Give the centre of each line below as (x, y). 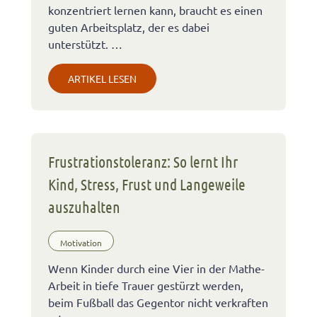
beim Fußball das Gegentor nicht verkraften (158, 302)
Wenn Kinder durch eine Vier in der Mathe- (156, 269)
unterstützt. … (85, 44)
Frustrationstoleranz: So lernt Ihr (143, 161)
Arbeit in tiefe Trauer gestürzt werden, (146, 286)
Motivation (81, 242)
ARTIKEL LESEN (102, 78)
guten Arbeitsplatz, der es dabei (129, 27)
